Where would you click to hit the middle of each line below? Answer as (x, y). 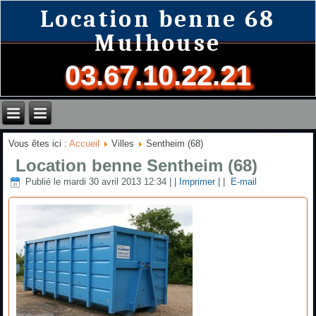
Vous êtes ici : (39, 143)
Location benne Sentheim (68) (137, 165)
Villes (123, 143)
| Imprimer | (197, 182)
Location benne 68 (158, 19)
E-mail (243, 182)
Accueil (85, 143)
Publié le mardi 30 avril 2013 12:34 (96, 182)
